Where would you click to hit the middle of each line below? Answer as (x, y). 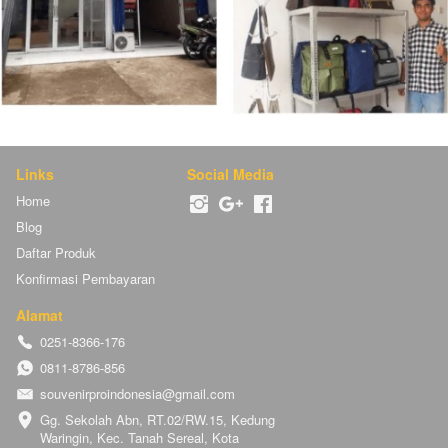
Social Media (230, 174)
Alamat (39, 315)
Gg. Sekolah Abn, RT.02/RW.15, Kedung (157, 420)
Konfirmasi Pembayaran (85, 279)
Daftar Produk (56, 253)
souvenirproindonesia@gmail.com (137, 394)
